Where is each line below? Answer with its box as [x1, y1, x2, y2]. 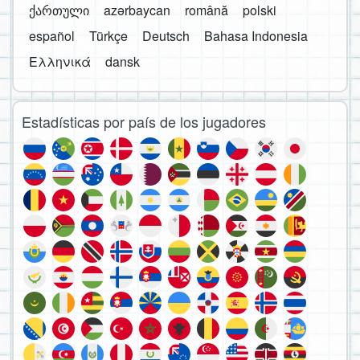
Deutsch [142, 26, 190, 45]
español [29, 26, 75, 45]
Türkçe [89, 26, 128, 45]
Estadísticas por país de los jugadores [22, 110, 266, 132]
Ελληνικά [29, 51, 91, 71]
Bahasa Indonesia [204, 26, 308, 45]
